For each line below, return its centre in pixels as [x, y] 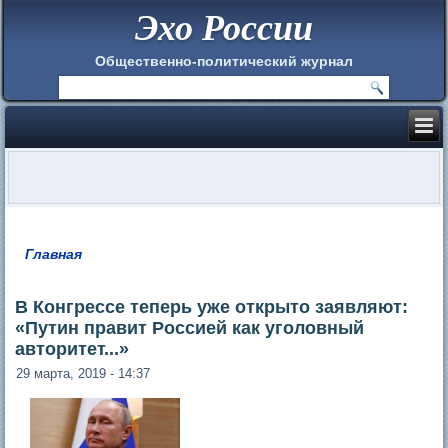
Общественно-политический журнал [224, 60]
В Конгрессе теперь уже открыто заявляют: [212, 306]
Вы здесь [67, 268]
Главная [54, 253]
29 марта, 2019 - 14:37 [83, 373]
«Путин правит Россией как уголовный [190, 327]
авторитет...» [72, 348]
